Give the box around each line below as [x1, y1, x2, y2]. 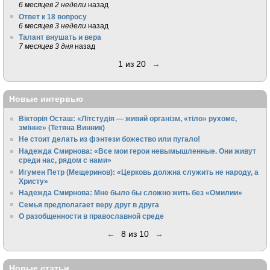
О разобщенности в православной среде [19, 212, 165, 221]
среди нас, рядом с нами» [19, 155, 112, 164]
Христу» [19, 177, 49, 185]
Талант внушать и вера [19, 33, 102, 42]
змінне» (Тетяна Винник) [19, 123, 105, 131]
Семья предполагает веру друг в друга [19, 200, 160, 209]
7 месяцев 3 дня [19, 42, 74, 51]
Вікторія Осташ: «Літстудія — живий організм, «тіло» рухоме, [19, 114, 237, 122]
